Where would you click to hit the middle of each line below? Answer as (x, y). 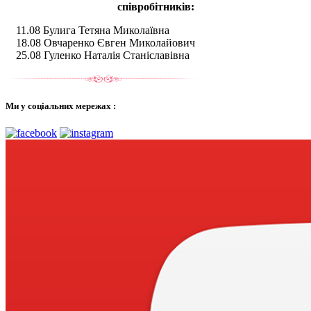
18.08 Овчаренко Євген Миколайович (106, 42)
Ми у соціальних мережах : (61, 106)
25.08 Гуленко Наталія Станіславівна (103, 55)
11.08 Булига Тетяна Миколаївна (93, 30)
